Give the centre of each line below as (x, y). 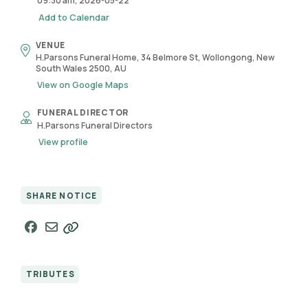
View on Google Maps (82, 85)
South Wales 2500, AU (81, 69)
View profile (63, 141)
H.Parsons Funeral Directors (95, 125)
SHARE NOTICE (62, 195)
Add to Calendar (74, 17)
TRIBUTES (50, 274)
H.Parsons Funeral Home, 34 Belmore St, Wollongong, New (155, 58)
